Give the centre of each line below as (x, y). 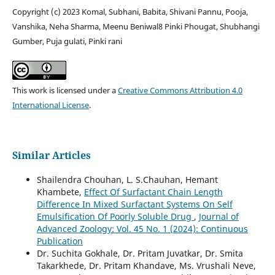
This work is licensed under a (65, 91)
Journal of (219, 217)
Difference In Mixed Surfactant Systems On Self (134, 204)
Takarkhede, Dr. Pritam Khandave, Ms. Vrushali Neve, (146, 266)
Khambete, (60, 192)
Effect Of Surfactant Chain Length (153, 192)
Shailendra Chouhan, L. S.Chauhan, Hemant (127, 180)
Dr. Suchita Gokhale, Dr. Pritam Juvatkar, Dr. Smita (140, 254)
